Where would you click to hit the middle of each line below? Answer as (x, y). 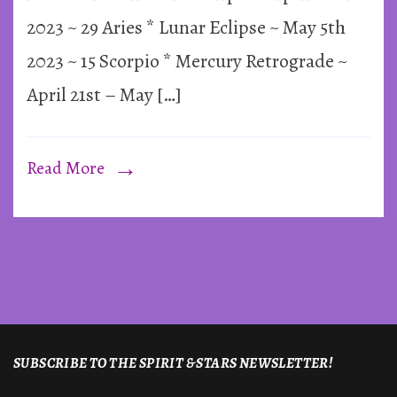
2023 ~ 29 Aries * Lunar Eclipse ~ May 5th (186, 27)
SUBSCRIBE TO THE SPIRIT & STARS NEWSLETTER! (173, 363)
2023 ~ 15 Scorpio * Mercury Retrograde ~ (187, 61)
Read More (66, 167)
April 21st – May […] (104, 94)
